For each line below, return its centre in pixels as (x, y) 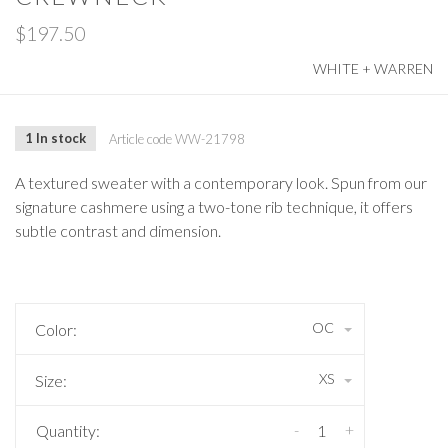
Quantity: (68, 431)
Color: (56, 330)
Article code (140, 138)
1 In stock (55, 138)
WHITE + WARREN (373, 69)
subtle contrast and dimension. (118, 231)
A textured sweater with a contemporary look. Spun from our (221, 183)
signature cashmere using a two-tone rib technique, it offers (214, 207)
